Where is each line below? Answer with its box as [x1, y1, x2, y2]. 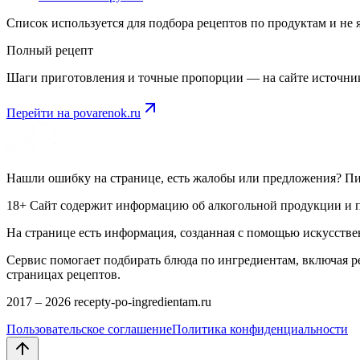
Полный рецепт [6, 43, 93, 57]
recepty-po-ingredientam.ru [71, 294, 211, 309]
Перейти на [6, 105, 73, 120]
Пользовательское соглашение [6, 321, 172, 336]
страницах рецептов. [6, 267, 121, 281]
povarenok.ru [73, 105, 141, 120]
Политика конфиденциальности [172, 321, 348, 336]
